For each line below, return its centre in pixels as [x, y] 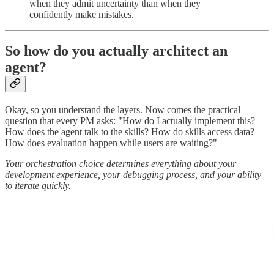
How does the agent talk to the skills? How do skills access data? [130, 132]
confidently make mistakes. [82, 14]
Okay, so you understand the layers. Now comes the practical [123, 110]
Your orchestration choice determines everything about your [120, 164]
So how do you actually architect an [116, 51]
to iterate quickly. [38, 186]
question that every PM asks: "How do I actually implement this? [130, 121]
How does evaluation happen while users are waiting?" [111, 143]
